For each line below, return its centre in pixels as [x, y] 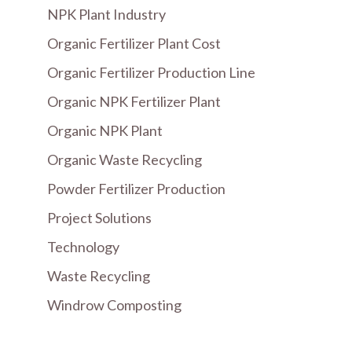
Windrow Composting [114, 305]
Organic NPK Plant [105, 130]
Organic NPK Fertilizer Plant [134, 101]
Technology [83, 247]
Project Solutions [99, 218]
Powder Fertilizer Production [136, 189]
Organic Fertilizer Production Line [151, 72]
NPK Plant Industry [106, 14]
